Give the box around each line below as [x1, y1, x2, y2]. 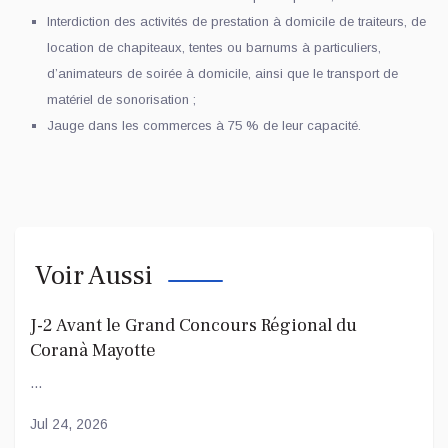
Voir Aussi [35, 257, 153, 293]
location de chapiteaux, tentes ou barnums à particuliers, [47, 39, 381, 55]
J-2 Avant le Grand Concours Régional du [30, 313, 357, 337]
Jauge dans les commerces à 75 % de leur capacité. [47, 117, 361, 133]
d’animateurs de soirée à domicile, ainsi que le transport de [47, 65, 398, 81]
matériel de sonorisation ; [47, 91, 200, 107]
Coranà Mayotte [30, 338, 156, 362]
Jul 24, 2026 [30, 415, 108, 432]
